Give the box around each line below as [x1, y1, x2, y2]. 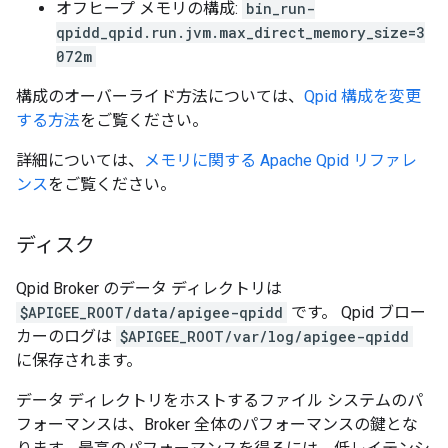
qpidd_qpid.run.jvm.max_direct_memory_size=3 [56, 23, 425, 42]
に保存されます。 [16, 351, 142, 370]
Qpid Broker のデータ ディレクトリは [16, 279, 282, 298]
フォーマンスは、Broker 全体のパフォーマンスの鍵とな [16, 415, 418, 434]
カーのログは [16, 327, 116, 346]
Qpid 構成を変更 [304, 87, 421, 106]
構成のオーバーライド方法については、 [16, 87, 304, 106]
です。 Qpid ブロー [287, 303, 426, 322]
